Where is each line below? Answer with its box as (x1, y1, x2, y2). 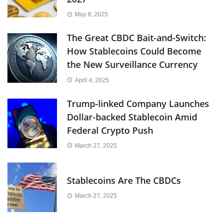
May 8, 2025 (74, 11, 108, 18)
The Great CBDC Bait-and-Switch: (67, 32, 206, 44)
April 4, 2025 (74, 76, 109, 84)
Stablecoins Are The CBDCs (67, 174, 181, 187)
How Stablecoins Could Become (67, 45, 201, 57)
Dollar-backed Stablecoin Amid (67, 111, 197, 123)
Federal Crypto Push (67, 124, 153, 136)
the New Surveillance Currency (67, 58, 198, 71)
